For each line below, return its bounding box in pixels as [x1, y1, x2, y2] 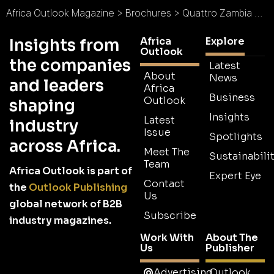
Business [209, 91, 255, 105]
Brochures [125, 7, 171, 20]
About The [206, 231, 258, 245]
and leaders [9, 76, 104, 97]
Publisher [206, 242, 254, 255]
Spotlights [209, 130, 262, 144]
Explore [206, 35, 245, 48]
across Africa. [9, 136, 120, 157]
